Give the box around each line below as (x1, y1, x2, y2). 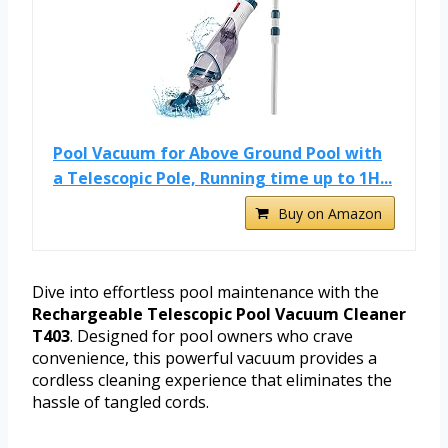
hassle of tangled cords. (32, 391, 209, 414)
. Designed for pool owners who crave (70, 325, 353, 348)
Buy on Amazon (278, 204, 382, 224)
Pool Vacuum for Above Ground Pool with (53, 142, 382, 165)
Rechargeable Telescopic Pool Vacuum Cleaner (32, 303, 406, 326)
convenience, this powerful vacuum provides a (32, 347, 377, 370)
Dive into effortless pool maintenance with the (32, 281, 379, 304)
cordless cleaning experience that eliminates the (32, 369, 392, 392)
